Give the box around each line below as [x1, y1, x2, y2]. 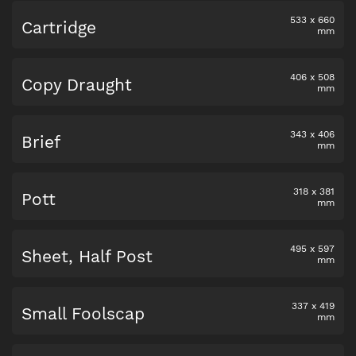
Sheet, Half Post [21, 246, 153, 267]
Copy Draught [21, 75, 132, 95]
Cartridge [21, 17, 96, 38]
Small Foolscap [21, 304, 145, 324]
